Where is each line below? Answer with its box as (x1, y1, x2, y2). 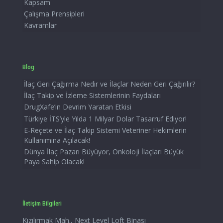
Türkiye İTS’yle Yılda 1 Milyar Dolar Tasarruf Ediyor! (24, 113, 188, 123)
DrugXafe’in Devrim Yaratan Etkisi (24, 102, 131, 112)
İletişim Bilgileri (22, 199, 62, 207)
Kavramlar (24, 20, 57, 30)
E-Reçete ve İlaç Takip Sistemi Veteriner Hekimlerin (24, 125, 187, 135)
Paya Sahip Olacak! (24, 157, 85, 167)
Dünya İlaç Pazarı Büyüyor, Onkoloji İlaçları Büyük (24, 147, 184, 157)
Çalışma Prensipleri (24, 9, 85, 19)
